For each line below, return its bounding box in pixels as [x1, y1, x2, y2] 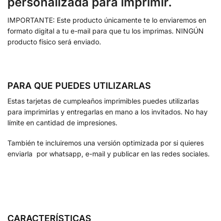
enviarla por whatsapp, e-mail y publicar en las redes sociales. [7, 149, 210, 158]
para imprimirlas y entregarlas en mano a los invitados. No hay [7, 107, 208, 116]
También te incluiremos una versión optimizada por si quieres [7, 139, 204, 147]
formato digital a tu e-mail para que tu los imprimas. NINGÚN [7, 27, 204, 36]
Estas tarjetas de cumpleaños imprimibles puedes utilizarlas [7, 96, 199, 105]
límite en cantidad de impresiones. [7, 118, 117, 127]
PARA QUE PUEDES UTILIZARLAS [7, 80, 151, 91]
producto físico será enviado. [7, 37, 101, 46]
